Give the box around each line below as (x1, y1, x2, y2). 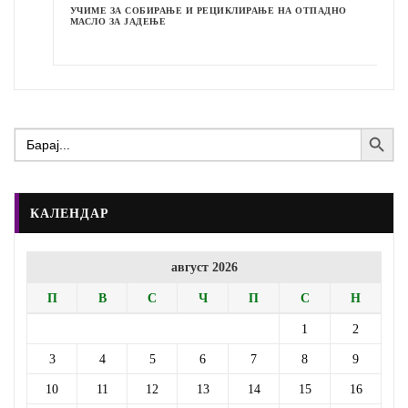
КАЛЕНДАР (30, 202, 110, 222)
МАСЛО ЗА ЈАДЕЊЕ (55, 16, 152, 27)
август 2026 (170, 260, 238, 275)
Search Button (360, 119, 397, 136)
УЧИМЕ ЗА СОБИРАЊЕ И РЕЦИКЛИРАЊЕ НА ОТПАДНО (55, 5, 332, 16)
